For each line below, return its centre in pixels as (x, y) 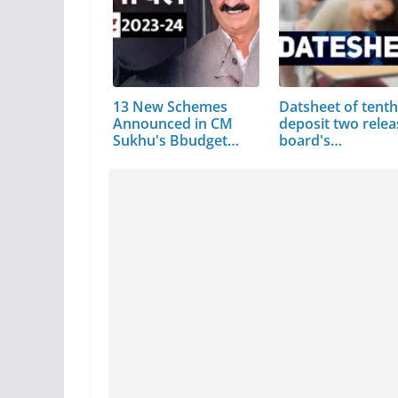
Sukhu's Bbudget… (176, 140)
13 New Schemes (170, 106)
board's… (311, 140)
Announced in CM (173, 123)
